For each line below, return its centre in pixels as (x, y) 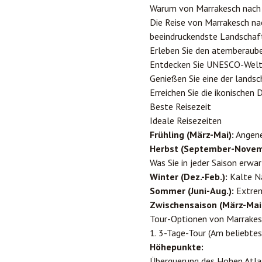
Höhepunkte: (177, 247)
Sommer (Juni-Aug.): (192, 191)
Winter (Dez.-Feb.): (189, 177)
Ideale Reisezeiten (186, 120)
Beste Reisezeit (180, 106)
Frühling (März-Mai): (192, 135)
